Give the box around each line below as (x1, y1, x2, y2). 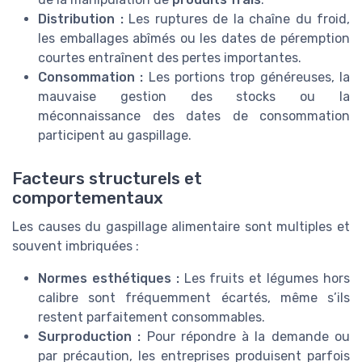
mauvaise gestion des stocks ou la (38, 89, 350, 105)
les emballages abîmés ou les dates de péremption (38, 31, 350, 47)
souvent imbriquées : (12, 238, 139, 255)
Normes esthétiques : (38, 271, 179, 287)
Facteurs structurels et (12, 169, 202, 189)
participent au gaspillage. (38, 128, 192, 144)
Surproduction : (38, 329, 141, 345)
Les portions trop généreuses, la (143, 69, 351, 86)
